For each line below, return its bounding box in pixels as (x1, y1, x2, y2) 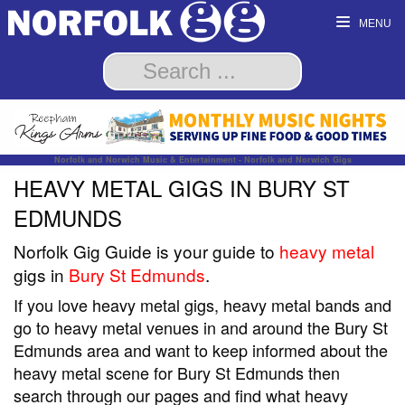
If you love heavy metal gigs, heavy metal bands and (14, 293, 391, 317)
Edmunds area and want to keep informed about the (14, 338, 388, 363)
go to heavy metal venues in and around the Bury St (14, 316, 388, 340)
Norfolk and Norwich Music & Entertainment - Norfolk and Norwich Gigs (53, 154, 352, 166)
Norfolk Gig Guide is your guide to (14, 239, 279, 264)
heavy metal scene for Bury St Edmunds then (14, 361, 340, 385)
